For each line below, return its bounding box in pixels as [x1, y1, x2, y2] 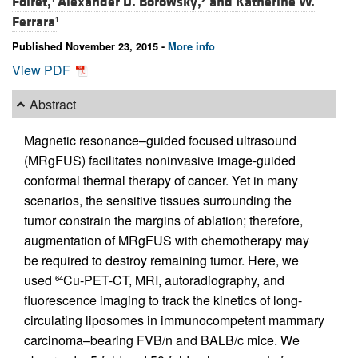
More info [168, 39, 215, 54]
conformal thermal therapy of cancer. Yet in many [24, 171, 298, 190]
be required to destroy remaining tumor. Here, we [24, 251, 299, 270]
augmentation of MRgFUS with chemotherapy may [24, 231, 309, 250]
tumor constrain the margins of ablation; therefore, [24, 211, 303, 230]
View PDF [12, 61, 74, 80]
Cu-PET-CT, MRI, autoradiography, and [63, 271, 284, 290]
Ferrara [12, 13, 55, 32]
